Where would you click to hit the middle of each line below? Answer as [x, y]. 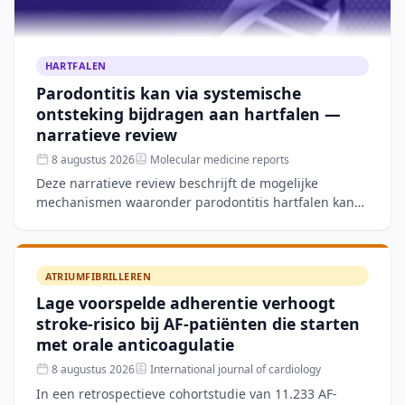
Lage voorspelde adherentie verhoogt [186, 302]
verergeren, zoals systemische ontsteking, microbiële [198, 221]
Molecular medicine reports [218, 160]
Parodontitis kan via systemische [169, 93]
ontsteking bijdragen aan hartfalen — [188, 113]
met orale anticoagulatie [135, 344]
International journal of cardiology [234, 370]
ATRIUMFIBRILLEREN [98, 276]
